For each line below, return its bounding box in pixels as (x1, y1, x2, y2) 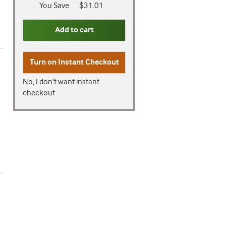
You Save (39, 1, 69, 11)
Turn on (29, 58, 58, 67)
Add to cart (54, 25, 94, 35)
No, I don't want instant (23, 77, 99, 87)
